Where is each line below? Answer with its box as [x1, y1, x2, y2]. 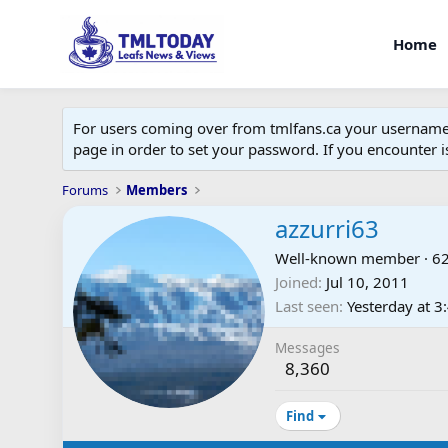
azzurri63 [275, 212, 379, 246]
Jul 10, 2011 [326, 272, 409, 293]
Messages [275, 338, 340, 358]
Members [126, 181, 188, 199]
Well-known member [275, 248, 420, 269]
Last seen [275, 296, 339, 317]
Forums [62, 181, 108, 199]
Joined [275, 272, 318, 293]
